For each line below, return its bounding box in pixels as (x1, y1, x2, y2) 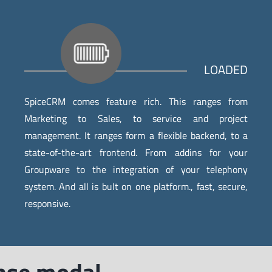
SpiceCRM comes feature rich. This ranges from (24, 93, 248, 109)
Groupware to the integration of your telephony (24, 161, 248, 177)
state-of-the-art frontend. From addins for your (24, 144, 248, 160)
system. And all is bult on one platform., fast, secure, (24, 178, 248, 194)
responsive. (24, 195, 70, 211)
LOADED (204, 59, 248, 79)
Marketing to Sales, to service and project (24, 110, 248, 126)
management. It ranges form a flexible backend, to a (24, 127, 248, 143)
